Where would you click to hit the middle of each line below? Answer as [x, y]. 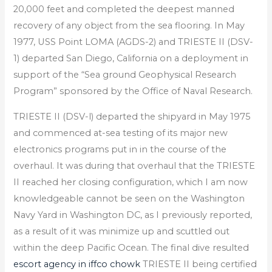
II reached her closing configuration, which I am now [131, 182]
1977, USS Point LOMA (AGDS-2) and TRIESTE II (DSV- [134, 42]
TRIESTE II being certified [199, 264]
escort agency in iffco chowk [77, 264]
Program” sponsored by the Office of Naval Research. [133, 91]
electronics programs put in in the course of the [120, 149]
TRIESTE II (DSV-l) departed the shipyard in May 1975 [132, 116]
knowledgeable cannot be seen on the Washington [129, 198]
